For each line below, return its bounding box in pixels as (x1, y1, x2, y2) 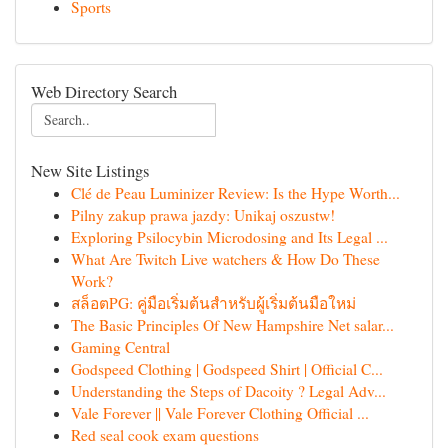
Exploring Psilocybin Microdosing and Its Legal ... (71, 227, 388, 247)
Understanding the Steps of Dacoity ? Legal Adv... (71, 381, 386, 401)
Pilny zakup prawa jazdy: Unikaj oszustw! (71, 205, 335, 225)
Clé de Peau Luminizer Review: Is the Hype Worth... (71, 183, 400, 203)
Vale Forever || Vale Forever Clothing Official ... (71, 403, 369, 423)
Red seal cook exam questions (71, 425, 259, 445)
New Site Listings (31, 159, 149, 182)
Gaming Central (71, 337, 170, 357)
